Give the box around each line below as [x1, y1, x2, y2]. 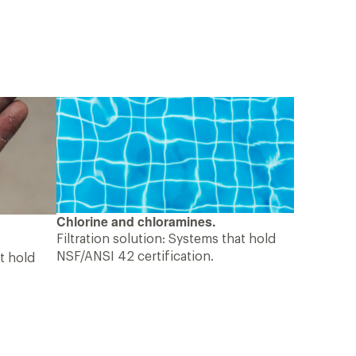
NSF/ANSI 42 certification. [56, 250, 215, 263]
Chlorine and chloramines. [56, 211, 216, 230]
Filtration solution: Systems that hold [56, 232, 277, 246]
